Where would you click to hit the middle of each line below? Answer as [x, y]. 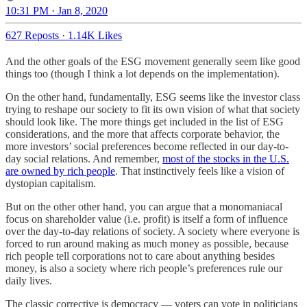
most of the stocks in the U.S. [226, 158]
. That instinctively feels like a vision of [200, 171]
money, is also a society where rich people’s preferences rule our [144, 268]
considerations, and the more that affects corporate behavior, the [143, 134]
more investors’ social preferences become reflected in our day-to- [147, 146]
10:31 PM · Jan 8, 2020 [57, 10]
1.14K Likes [95, 35]
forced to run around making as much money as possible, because [147, 243]
